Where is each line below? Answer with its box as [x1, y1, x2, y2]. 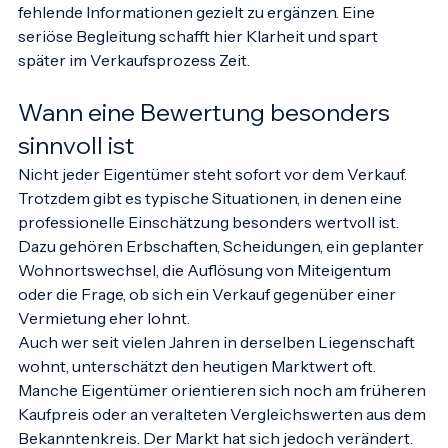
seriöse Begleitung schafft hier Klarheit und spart [18, 46, 381, 66]
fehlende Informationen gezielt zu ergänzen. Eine [18, 22, 378, 42]
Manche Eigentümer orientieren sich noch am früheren [18, 400, 429, 420]
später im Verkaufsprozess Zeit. [18, 70, 250, 90]
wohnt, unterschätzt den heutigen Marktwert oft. [18, 376, 379, 396]
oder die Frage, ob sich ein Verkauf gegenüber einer [18, 304, 399, 324]
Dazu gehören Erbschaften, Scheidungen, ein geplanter [18, 256, 427, 276]
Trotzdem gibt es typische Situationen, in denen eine [18, 208, 405, 228]
